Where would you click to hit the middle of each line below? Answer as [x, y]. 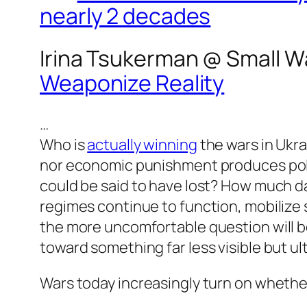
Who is [64, 144]
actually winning [142, 144]
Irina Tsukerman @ [133, 59]
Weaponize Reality [132, 83]
